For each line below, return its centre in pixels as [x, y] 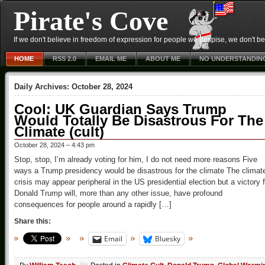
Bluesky [168, 239]
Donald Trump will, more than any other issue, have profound [118, 193]
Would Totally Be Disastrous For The [139, 120]
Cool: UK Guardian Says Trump [120, 109]
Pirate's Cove [91, 21]
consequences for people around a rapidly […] [93, 204]
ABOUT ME [163, 59]
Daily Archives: [43, 87]
